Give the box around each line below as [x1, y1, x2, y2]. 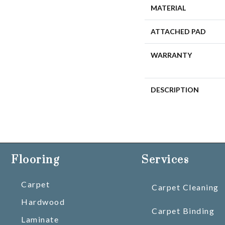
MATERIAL [151, 4, 186, 12]
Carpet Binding [152, 206, 214, 215]
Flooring [11, 153, 59, 167]
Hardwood [21, 197, 65, 206]
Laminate [21, 214, 59, 224]
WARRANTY [151, 51, 192, 59]
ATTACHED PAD [151, 27, 206, 36]
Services [142, 153, 189, 167]
